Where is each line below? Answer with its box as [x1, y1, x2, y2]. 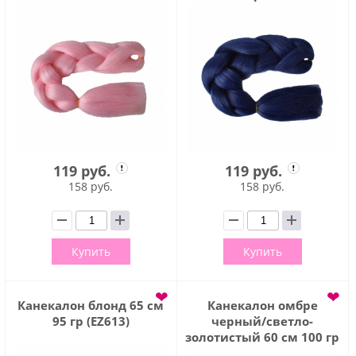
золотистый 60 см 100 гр [185, 328, 340, 345]
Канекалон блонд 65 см [17, 296, 164, 313]
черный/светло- [211, 312, 314, 329]
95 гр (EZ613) [52, 312, 130, 329]
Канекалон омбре [207, 296, 318, 313]
